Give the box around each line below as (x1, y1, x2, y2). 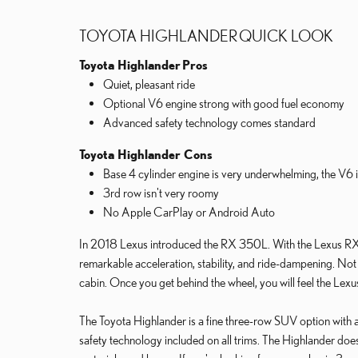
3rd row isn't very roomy (103, 185, 219, 200)
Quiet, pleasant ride (103, 77, 195, 91)
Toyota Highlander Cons (79, 147, 213, 161)
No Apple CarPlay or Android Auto (103, 205, 275, 219)
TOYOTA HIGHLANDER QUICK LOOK (79, 26, 333, 45)
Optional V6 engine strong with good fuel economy (103, 96, 344, 110)
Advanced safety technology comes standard (103, 115, 316, 129)
